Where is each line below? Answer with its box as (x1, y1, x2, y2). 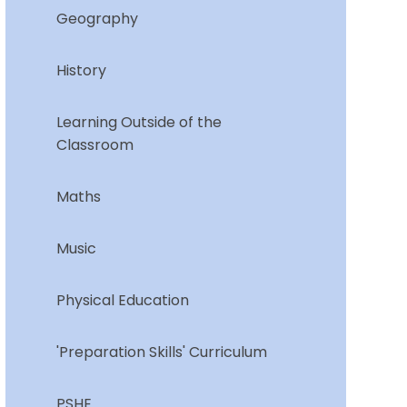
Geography (55, 8, 138, 30)
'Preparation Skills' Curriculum (55, 342, 267, 363)
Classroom (55, 134, 134, 156)
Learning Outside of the (55, 112, 222, 134)
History (55, 60, 106, 82)
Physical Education (55, 290, 189, 312)
